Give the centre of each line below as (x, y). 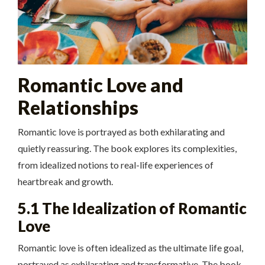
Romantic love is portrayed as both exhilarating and (121, 131)
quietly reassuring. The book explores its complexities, (127, 148)
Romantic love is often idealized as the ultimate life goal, (130, 247)
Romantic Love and (101, 85)
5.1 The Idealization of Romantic (132, 208)
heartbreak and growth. (65, 181)
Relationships (78, 107)
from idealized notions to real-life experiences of (116, 164)
